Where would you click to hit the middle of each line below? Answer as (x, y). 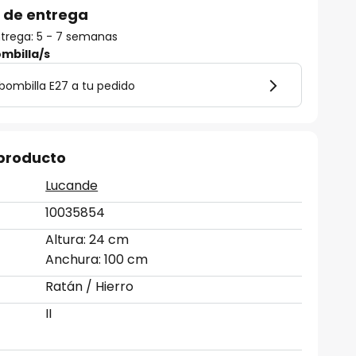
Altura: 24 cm (87, 240)
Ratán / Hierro (90, 286)
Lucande (72, 186)
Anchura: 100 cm (97, 259)
